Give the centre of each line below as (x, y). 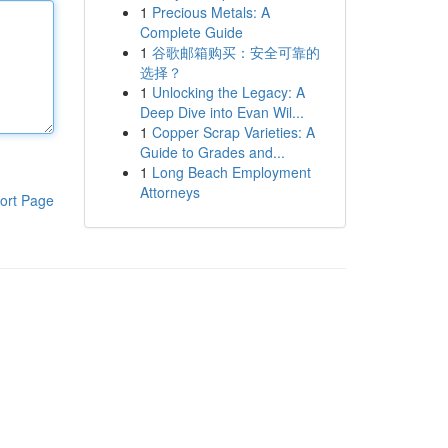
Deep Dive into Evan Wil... (221, 112)
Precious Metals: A (210, 12)
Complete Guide (191, 32)
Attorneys (169, 192)
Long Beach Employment (231, 172)
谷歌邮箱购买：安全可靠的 (235, 52)
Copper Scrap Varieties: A (233, 132)
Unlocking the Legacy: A (228, 92)
